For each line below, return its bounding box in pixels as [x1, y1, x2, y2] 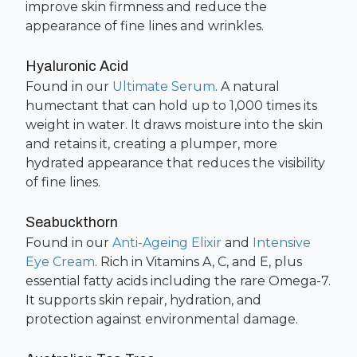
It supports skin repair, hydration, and [25, 292, 261, 308]
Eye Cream [25, 254, 95, 269]
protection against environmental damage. [25, 312, 298, 327]
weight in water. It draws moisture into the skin [25, 117, 323, 132]
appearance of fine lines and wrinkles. [25, 18, 264, 33]
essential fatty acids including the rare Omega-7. [25, 273, 331, 288]
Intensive [253, 235, 311, 250]
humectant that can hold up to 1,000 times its [25, 98, 317, 113]
